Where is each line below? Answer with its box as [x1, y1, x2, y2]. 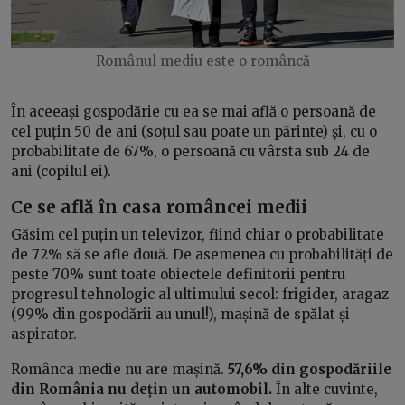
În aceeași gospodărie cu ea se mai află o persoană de [11, 103, 376, 121]
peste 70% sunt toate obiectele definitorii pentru [11, 265, 345, 283]
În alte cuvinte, [272, 380, 378, 398]
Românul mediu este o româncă [95, 52, 310, 71]
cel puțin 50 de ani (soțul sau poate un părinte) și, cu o [11, 123, 377, 141]
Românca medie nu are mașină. [11, 360, 228, 378]
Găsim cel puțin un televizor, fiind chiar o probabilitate [11, 225, 384, 243]
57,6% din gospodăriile [228, 360, 391, 378]
